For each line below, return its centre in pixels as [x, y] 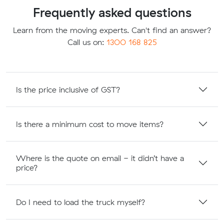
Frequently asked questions [112, 12]
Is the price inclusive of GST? [68, 89]
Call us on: [87, 42]
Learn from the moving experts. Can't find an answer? [112, 30]
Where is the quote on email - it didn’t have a [100, 158]
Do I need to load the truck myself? [81, 202]
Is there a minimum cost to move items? [90, 124]
